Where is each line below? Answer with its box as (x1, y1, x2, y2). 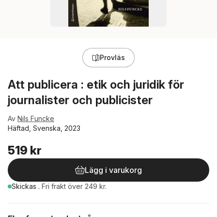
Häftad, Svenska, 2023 (8, 124, 80, 132)
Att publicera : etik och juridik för (8, 77, 184, 92)
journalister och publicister (8, 93, 153, 107)
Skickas (12, 182, 38, 190)
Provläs (100, 53, 125, 62)
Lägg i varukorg (85, 165, 142, 175)
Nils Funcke (17, 114, 54, 123)
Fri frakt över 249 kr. (42, 182, 107, 190)
